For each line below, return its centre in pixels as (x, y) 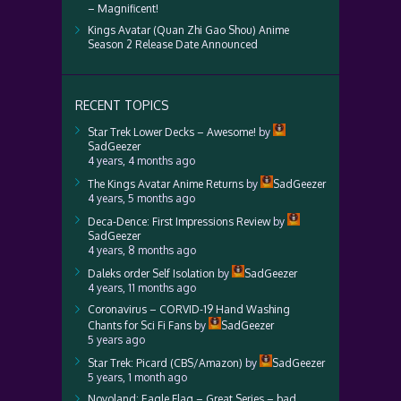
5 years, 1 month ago (137, 377)
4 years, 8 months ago (142, 250)
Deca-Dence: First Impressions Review (179, 222)
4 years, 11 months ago (142, 288)
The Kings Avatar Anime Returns (166, 184)
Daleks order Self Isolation (151, 273)
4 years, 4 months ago (141, 161)
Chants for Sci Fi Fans (140, 325)
